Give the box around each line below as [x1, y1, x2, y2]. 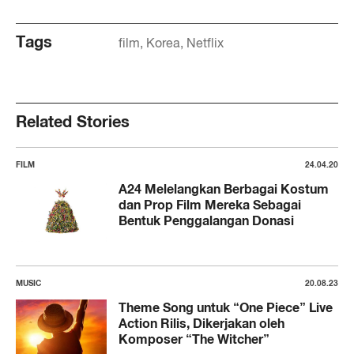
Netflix [186, 36, 224, 51]
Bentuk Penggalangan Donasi [119, 213, 294, 229]
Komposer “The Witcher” [119, 330, 269, 347]
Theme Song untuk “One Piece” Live [119, 299, 333, 315]
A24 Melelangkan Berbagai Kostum [119, 181, 329, 198]
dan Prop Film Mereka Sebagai [119, 197, 301, 213]
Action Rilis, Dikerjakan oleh [119, 314, 284, 331]
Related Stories [16, 111, 130, 132]
